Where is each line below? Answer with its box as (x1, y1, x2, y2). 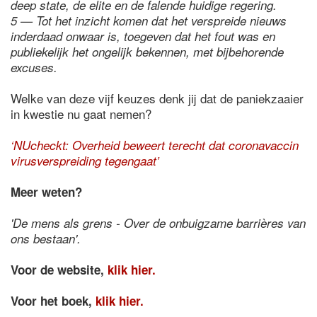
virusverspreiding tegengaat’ (11, 152, 163, 169)
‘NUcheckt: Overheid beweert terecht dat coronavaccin (11, 137, 299, 154)
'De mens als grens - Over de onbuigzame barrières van (11, 214, 306, 231)
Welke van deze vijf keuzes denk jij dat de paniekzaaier (11, 89, 304, 107)
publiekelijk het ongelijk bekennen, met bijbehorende (11, 43, 284, 60)
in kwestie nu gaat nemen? (11, 105, 155, 122)
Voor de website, (11, 261, 108, 278)
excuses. (11, 59, 61, 76)
